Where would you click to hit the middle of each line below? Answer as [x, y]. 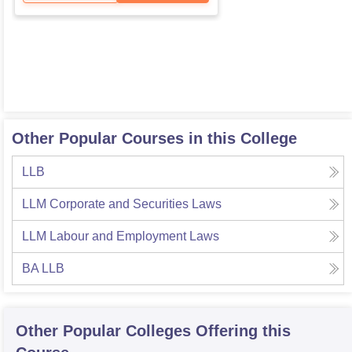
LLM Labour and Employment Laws [121, 236]
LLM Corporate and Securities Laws [122, 204]
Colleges [158, 331]
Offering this [243, 331]
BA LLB [43, 269]
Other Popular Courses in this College [154, 139]
